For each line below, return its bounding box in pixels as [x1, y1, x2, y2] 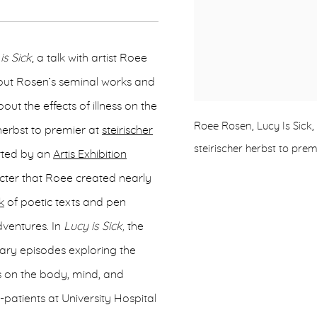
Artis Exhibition [53, 149, 127, 160]
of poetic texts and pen [4, 197, 126, 208]
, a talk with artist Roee [32, 52, 147, 64]
